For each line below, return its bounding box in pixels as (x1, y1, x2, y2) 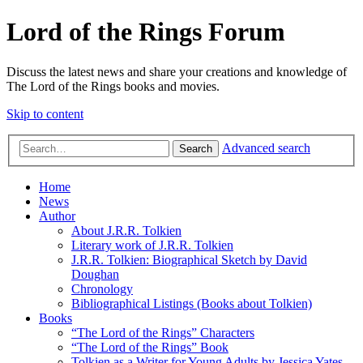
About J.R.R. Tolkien (71, 224, 181, 238)
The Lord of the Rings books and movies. (6, 79, 220, 93)
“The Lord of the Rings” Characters (71, 326, 254, 340)
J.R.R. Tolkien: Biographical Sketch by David (71, 253, 307, 267)
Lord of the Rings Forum (6, 17, 285, 47)
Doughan (71, 267, 119, 282)
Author (39, 209, 75, 224)
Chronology (71, 282, 133, 297)
